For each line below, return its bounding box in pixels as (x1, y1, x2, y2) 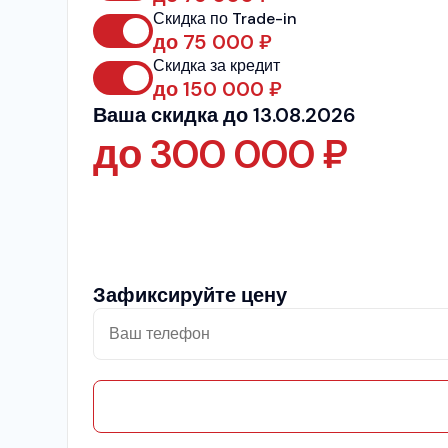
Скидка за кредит (153, 54, 281, 76)
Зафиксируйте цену (93, 281, 288, 308)
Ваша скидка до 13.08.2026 (93, 101, 357, 128)
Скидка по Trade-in (153, 7, 298, 29)
